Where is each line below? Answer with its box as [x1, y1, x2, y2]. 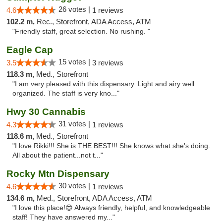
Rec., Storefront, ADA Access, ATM [37, 17, 151, 26]
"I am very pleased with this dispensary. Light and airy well [12, 80, 194, 88]
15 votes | [58, 57, 92, 66]
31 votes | [58, 119, 92, 128]
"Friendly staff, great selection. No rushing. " [12, 28, 150, 35]
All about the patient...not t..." [12, 152, 103, 159]
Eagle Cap [6, 45, 53, 55]
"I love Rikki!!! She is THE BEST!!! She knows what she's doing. [12, 142, 210, 150]
